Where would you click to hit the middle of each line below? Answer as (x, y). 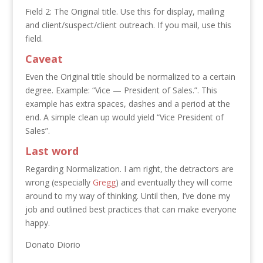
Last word (52, 151)
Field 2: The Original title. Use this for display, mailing (124, 11)
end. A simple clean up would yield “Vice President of (124, 117)
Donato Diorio (53, 244)
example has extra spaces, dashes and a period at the (127, 103)
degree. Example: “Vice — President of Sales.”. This (121, 90)
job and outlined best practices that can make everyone (131, 209)
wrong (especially (59, 182)
